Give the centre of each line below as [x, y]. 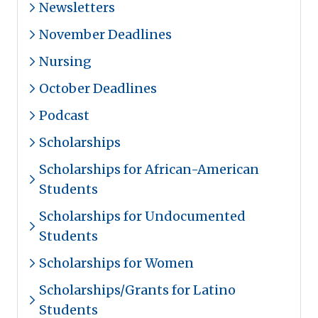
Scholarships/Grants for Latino [137, 290]
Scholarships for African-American [149, 169]
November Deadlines [105, 34]
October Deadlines [98, 88]
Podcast [64, 115]
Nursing [65, 61]
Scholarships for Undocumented [142, 216]
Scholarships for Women [116, 263]
